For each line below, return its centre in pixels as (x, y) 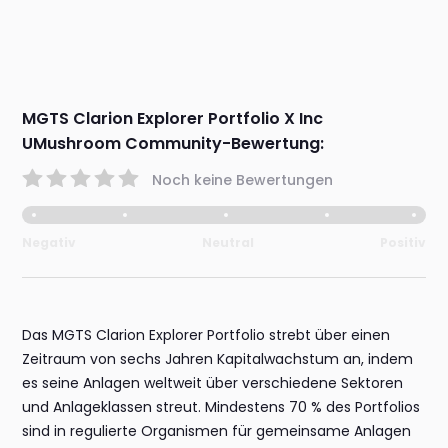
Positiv (402, 243)
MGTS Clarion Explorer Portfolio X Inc (173, 119)
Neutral (228, 243)
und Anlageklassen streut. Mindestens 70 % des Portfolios (221, 407)
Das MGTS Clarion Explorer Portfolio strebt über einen (206, 335)
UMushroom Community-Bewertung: (173, 144)
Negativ (49, 243)
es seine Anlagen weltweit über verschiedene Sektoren (213, 383)
